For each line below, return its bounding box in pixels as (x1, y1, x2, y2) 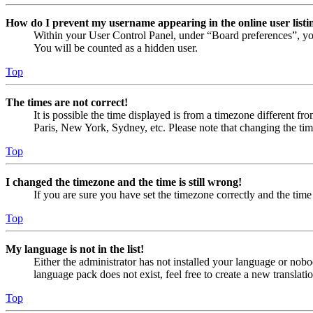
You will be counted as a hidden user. (34, 42, 198, 54)
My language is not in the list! (6, 243, 144, 256)
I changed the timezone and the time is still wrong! (6, 176, 242, 189)
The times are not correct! (6, 96, 128, 109)
